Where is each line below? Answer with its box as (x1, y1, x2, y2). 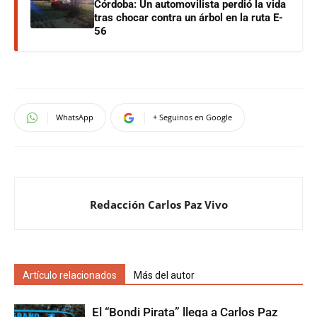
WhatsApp (56, 111, 93, 122)
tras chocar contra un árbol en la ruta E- (94, 11, 283, 24)
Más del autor (134, 269, 195, 281)
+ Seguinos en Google (153, 111, 232, 122)
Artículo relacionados (23, 269, 117, 281)
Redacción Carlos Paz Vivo (89, 197, 228, 212)
